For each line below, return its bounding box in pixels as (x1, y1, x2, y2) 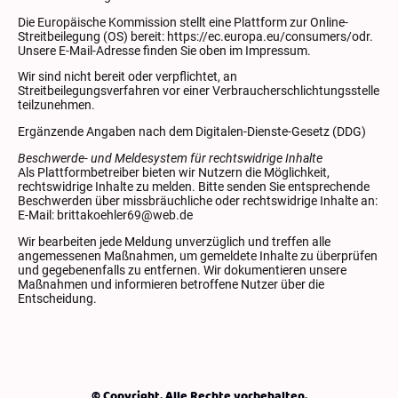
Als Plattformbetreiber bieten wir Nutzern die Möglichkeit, (18, 164, 330, 179)
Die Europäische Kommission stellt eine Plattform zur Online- (18, 14, 348, 29)
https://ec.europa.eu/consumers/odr (167, 28, 370, 44)
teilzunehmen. (18, 98, 95, 113)
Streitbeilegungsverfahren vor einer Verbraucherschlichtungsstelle (18, 84, 379, 99)
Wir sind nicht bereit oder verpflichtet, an (18, 69, 237, 84)
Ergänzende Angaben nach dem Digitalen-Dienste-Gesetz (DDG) (18, 124, 366, 139)
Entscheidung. (18, 291, 97, 306)
